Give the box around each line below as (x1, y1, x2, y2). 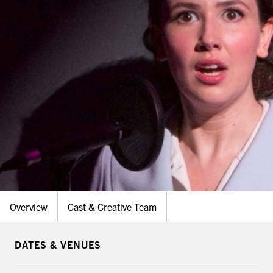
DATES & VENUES (15, 238, 101, 250)
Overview (10, 200, 48, 213)
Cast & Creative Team (68, 200, 157, 213)
